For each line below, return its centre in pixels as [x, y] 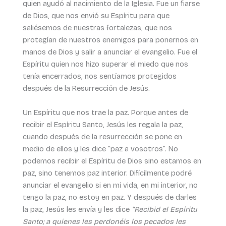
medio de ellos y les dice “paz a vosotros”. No [100, 149]
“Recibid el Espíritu [164, 209]
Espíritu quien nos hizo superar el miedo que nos [105, 64]
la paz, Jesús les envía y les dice [77, 209]
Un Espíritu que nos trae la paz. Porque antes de [105, 112]
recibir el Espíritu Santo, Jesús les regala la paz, [103, 124]
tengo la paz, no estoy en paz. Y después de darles [109, 197]
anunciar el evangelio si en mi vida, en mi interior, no [110, 185]
